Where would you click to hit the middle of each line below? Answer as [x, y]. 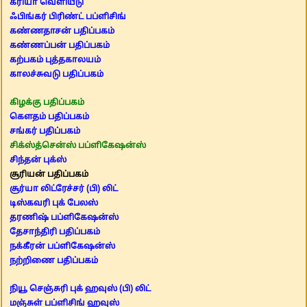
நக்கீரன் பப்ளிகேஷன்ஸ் [62, 247]
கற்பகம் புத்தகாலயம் [55, 60]
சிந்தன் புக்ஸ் [38, 160]
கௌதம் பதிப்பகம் [49, 117]
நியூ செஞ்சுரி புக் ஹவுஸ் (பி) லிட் [80, 289]
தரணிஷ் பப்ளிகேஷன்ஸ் [64, 218]
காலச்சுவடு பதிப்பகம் [57, 75]
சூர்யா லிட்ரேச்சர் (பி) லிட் [64, 189]
